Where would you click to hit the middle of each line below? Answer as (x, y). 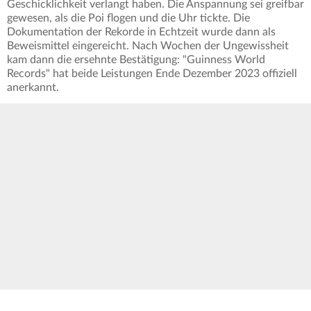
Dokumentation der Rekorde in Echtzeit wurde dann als (141, 32)
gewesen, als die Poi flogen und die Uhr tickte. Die (128, 18)
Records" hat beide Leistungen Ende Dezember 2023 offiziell (152, 74)
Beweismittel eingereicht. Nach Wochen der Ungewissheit (148, 46)
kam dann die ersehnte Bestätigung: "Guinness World (136, 60)
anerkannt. (33, 88)
